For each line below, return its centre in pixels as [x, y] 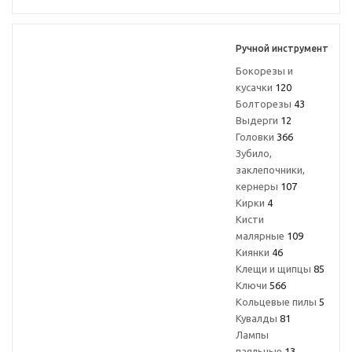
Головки [256, 137]
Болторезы [265, 104]
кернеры [258, 186]
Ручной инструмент [282, 48]
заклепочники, [270, 170]
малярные [261, 236]
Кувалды [258, 318]
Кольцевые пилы [277, 302]
